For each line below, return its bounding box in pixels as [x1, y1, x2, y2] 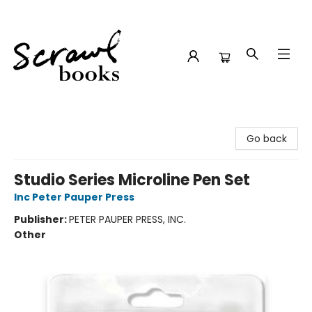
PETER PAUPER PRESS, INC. [69, 212, 186, 226]
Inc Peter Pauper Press [14, 190, 134, 204]
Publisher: [14, 212, 69, 226]
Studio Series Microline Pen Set [14, 169, 250, 191]
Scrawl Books [10, 116, 72, 130]
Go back [247, 132, 287, 146]
